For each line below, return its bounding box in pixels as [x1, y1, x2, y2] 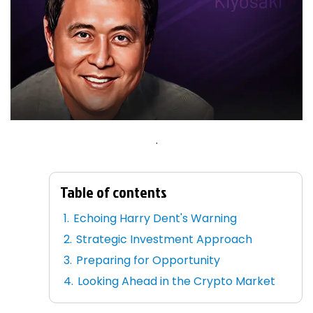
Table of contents [60, 180, 167, 203]
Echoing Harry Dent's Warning [73, 210, 238, 226]
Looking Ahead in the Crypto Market [78, 272, 276, 289]
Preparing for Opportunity [76, 252, 221, 268]
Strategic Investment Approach [76, 231, 253, 247]
